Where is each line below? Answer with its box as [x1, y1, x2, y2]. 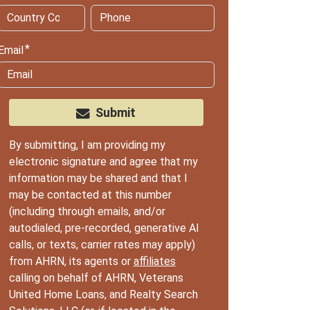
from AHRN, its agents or [8, 255, 134, 268]
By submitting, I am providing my [8, 138, 165, 152]
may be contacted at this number [8, 188, 172, 202]
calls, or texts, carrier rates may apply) [8, 238, 195, 252]
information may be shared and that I [8, 172, 188, 185]
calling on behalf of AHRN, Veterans [8, 271, 183, 285]
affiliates [133, 255, 176, 268]
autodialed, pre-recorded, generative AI [8, 221, 199, 235]
